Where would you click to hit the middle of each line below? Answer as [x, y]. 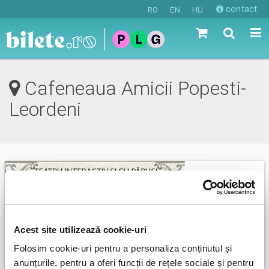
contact [240, 9]
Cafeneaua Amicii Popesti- [133, 88]
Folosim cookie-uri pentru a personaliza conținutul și [123, 248]
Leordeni [45, 109]
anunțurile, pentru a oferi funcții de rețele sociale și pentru [134, 263]
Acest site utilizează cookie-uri [80, 229]
